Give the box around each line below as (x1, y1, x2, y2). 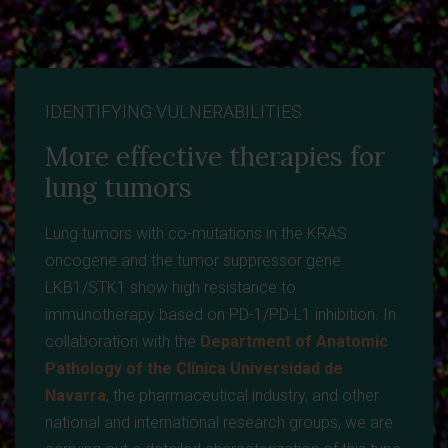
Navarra (45, 386, 106, 406)
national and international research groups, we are (45, 413, 393, 433)
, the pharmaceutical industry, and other (106, 386, 379, 406)
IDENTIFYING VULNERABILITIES (45, 101, 302, 123)
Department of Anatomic (200, 332, 388, 352)
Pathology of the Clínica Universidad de (45, 359, 343, 379)
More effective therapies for (45, 140, 385, 174)
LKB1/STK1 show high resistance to (45, 278, 296, 298)
